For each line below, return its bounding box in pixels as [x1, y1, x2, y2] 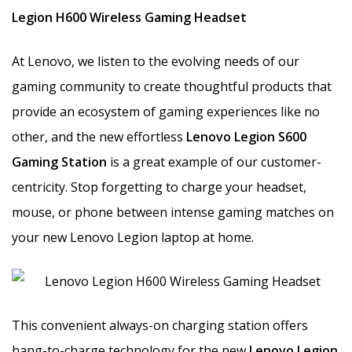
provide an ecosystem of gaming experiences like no [12, 102, 320, 120]
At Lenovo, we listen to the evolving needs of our [12, 52, 299, 70]
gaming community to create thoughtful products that [12, 77, 332, 95]
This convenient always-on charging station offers [12, 316, 308, 334]
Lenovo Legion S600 [186, 127, 306, 145]
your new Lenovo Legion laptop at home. [12, 228, 254, 246]
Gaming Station [12, 152, 107, 170]
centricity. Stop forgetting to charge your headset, [12, 178, 306, 196]
